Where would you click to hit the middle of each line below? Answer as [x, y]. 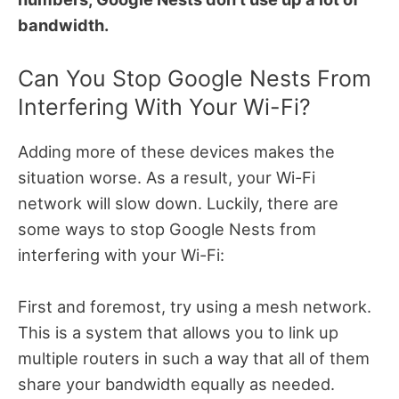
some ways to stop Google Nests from [167, 228]
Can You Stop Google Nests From [195, 78]
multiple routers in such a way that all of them [194, 358]
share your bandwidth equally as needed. [176, 383]
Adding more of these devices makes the [176, 151]
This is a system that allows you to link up [178, 332]
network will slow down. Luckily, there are [178, 203]
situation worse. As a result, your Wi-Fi [167, 177]
